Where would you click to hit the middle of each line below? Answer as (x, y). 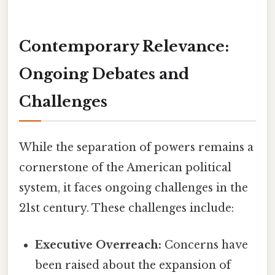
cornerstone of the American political (125, 168)
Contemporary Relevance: (124, 47)
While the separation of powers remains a (136, 148)
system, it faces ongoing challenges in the (134, 188)
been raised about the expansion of (133, 265)
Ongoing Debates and (104, 74)
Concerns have (205, 245)
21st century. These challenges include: (126, 208)
